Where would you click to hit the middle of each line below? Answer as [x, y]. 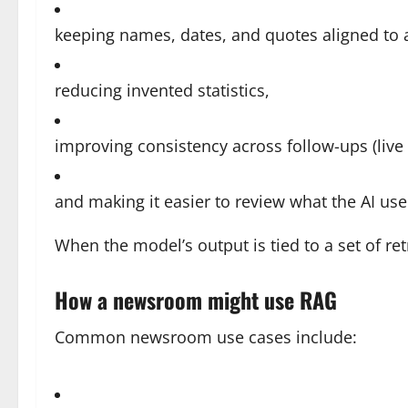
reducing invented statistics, [162, 90]
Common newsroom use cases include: [206, 337]
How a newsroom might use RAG [196, 300]
